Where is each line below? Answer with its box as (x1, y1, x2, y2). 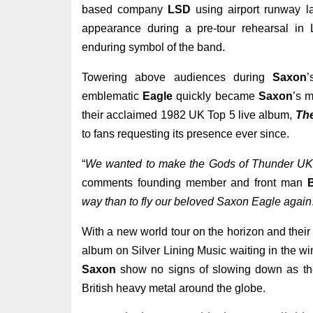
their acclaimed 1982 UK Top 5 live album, (82, 109, 296, 121)
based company (82, 3, 168, 15)
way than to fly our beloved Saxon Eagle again (82, 196, 312, 208)
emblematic (82, 90, 143, 102)
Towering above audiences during (82, 71, 272, 83)
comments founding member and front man (82, 177, 307, 189)
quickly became (173, 90, 259, 102)
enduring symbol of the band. (82, 41, 225, 53)
